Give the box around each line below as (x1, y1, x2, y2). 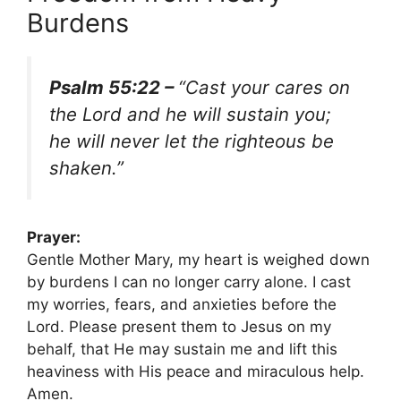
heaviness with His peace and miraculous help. (27, 363, 364, 381)
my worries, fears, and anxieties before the (27, 295, 337, 314)
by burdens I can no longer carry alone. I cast (27, 273, 351, 292)
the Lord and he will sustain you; (49, 102, 331, 125)
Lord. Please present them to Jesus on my (27, 318, 331, 337)
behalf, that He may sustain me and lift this (27, 340, 337, 359)
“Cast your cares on (178, 75, 350, 98)
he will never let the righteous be (49, 129, 334, 152)
